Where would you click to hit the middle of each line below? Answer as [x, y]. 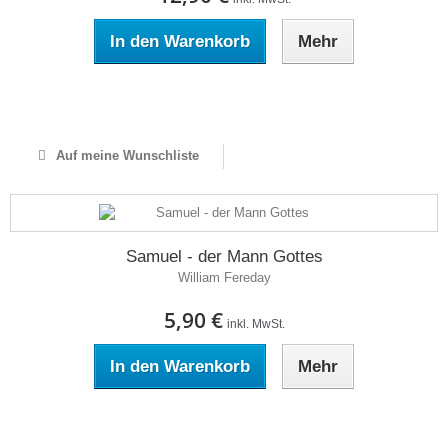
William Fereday [224, 277]
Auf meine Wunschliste [125, 155]
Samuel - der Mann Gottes [224, 256]
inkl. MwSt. [255, 324]
